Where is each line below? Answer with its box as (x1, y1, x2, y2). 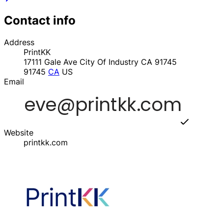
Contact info (4, 13, 76, 27)
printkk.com (24, 137, 68, 147)
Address (4, 37, 34, 47)
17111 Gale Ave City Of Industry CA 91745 (24, 56, 177, 67)
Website (4, 127, 33, 137)
